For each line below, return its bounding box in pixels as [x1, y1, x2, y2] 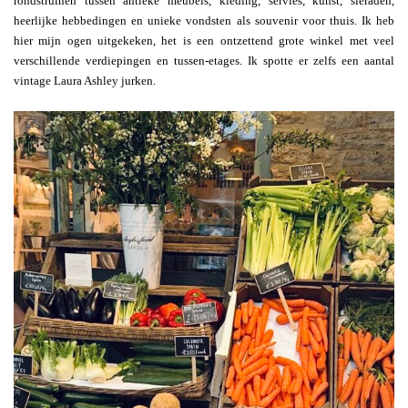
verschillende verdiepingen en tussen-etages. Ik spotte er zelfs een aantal [14, 53, 394, 67]
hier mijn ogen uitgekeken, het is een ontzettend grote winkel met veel [14, 33, 394, 47]
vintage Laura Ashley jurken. [14, 73, 156, 87]
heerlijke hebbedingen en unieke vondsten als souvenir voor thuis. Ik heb [14, 13, 394, 27]
